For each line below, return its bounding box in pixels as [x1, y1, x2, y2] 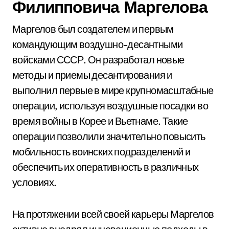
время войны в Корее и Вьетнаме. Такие [12, 114, 188, 127]
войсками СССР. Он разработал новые [12, 53, 185, 66]
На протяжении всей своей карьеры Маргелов [12, 208, 214, 220]
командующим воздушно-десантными [12, 38, 183, 51]
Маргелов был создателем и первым [12, 22, 174, 35]
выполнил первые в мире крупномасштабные [12, 84, 214, 97]
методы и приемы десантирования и [12, 68, 172, 81]
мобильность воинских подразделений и [12, 145, 191, 158]
